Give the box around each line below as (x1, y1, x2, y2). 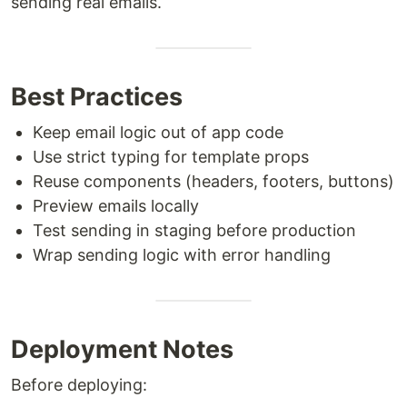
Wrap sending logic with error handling (33, 245, 331, 264)
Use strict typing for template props (33, 147, 309, 166)
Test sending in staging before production (33, 221, 356, 240)
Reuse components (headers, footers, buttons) (33, 172, 394, 191)
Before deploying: (11, 375, 147, 394)
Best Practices (11, 82, 183, 112)
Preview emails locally (33, 196, 199, 215)
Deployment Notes (11, 334, 233, 364)
